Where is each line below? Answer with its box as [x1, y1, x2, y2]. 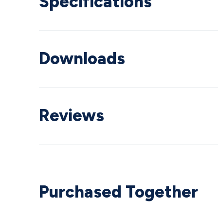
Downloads [39, 49, 125, 69]
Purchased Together [39, 182, 198, 202]
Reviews [39, 106, 104, 126]
